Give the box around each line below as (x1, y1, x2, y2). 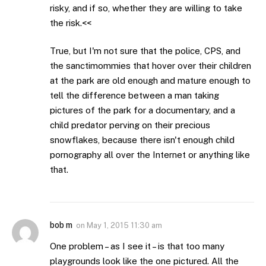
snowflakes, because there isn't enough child (50, 135, 235, 145)
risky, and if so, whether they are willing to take (50, 2, 242, 13)
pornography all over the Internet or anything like (50, 150, 250, 160)
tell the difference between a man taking (50, 90, 219, 101)
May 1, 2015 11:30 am (87, 221, 162, 230)
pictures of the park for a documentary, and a (50, 105, 235, 116)
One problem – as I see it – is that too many (50, 241, 224, 252)
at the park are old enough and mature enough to (50, 75, 251, 86)
